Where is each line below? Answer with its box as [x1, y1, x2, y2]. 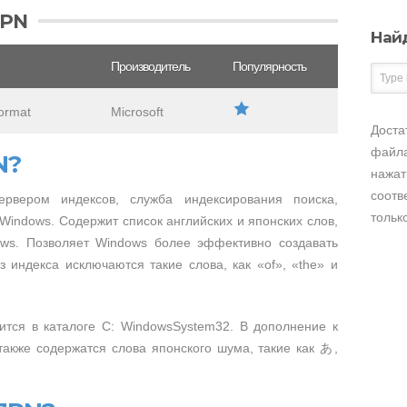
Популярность [233, 59, 306, 74]
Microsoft [111, 104, 164, 119]
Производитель [111, 59, 190, 74]
